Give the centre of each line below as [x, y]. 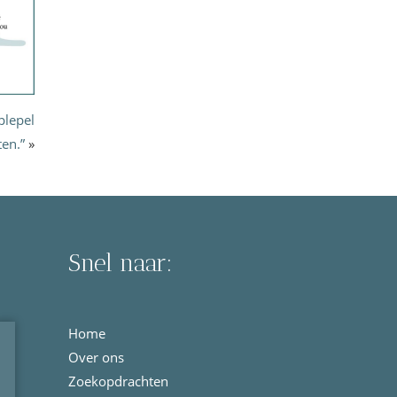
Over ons [96, 358]
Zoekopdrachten [118, 381]
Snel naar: [120, 264]
